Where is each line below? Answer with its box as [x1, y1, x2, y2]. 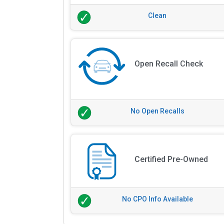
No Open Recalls [130, 107, 185, 115]
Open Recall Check [134, 59, 203, 69]
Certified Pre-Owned [134, 154, 208, 164]
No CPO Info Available [122, 195, 193, 203]
